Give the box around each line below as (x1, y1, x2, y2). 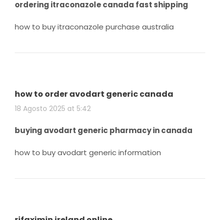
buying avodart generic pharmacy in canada (15, 125, 192, 136)
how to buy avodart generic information (15, 147, 161, 158)
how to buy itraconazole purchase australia (15, 21, 174, 32)
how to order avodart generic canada (15, 88, 173, 100)
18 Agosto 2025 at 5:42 (15, 103, 91, 113)
